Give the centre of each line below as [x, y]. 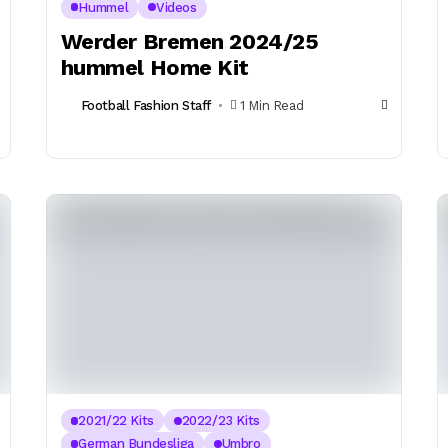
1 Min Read [272, 106]
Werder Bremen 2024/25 [189, 41]
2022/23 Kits [220, 421]
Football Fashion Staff [146, 106]
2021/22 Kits [116, 421]
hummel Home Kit [155, 67]
